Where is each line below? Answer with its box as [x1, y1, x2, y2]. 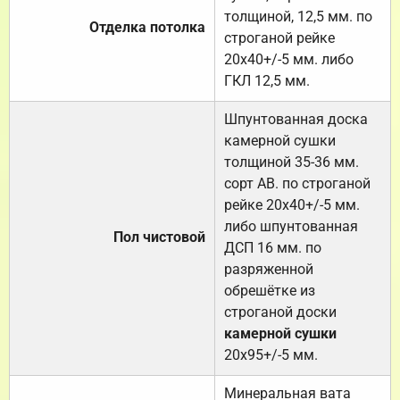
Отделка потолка [89, 18, 205, 36]
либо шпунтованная [224, 217, 358, 235]
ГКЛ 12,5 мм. [224, 71, 310, 89]
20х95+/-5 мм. [224, 346, 318, 363]
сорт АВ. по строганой [224, 174, 371, 192]
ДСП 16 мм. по [224, 238, 321, 256]
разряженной [224, 260, 313, 278]
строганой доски [224, 303, 337, 321]
